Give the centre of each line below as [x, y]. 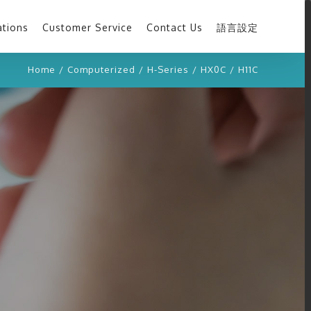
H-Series [168, 69]
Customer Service [87, 27]
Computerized [101, 69]
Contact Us [174, 27]
